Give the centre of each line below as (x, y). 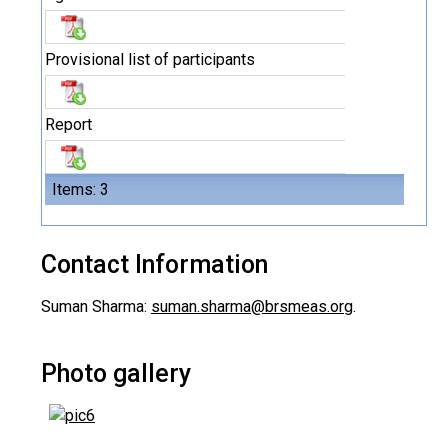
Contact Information (154, 264)
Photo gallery (116, 373)
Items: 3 (80, 189)
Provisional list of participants (150, 59)
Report (68, 124)
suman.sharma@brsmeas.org (252, 306)
